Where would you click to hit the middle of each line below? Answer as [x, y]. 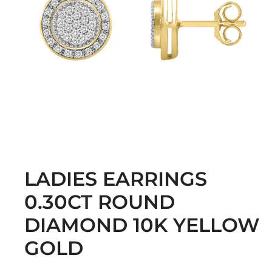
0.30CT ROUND [100, 202]
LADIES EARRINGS [116, 179]
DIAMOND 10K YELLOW [142, 225]
